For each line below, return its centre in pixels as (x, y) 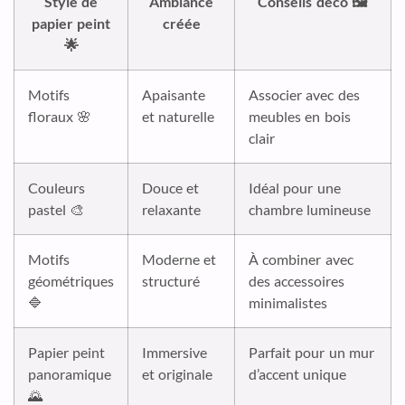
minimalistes (288, 302)
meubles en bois (300, 116)
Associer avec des (304, 94)
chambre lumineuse (310, 209)
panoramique (70, 373)
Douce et (171, 187)
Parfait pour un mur (312, 352)
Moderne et (179, 259)
